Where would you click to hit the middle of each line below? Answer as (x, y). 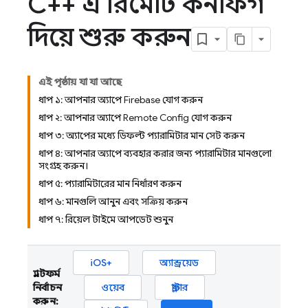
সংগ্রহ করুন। (63, 166)
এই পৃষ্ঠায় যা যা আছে (80, 82)
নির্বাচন (47, 287)
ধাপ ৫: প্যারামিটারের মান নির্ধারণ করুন (110, 184)
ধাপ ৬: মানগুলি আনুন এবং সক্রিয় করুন (113, 201)
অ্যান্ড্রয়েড (179, 263)
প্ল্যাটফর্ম (47, 274)
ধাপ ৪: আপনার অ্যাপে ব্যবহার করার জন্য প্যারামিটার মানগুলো (155, 153)
